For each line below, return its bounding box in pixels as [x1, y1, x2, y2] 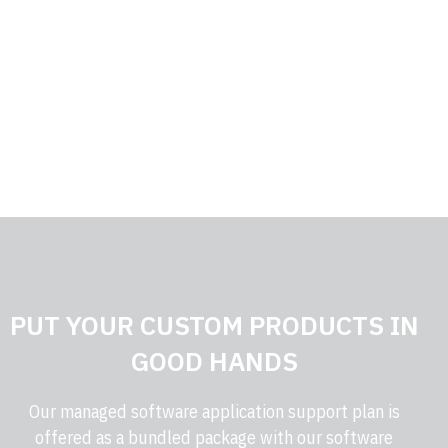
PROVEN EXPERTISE [124, 20, 324, 49]
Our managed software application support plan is [28, 400, 400, 424]
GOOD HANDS [130, 344, 298, 379]
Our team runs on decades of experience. [72, 92, 376, 116]
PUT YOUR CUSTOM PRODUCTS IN [9, 308, 419, 343]
